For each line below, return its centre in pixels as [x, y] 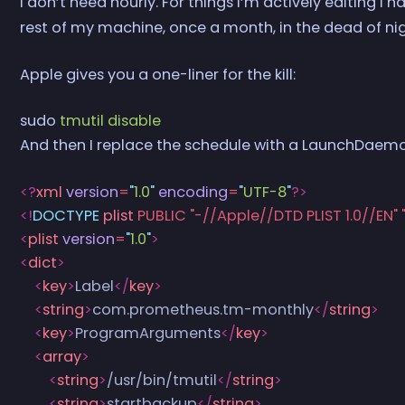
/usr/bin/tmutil [162, 380]
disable [133, 121]
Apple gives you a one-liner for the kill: [158, 75]
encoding [192, 192]
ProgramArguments [148, 333]
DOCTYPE [66, 215]
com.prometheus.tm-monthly [203, 309]
